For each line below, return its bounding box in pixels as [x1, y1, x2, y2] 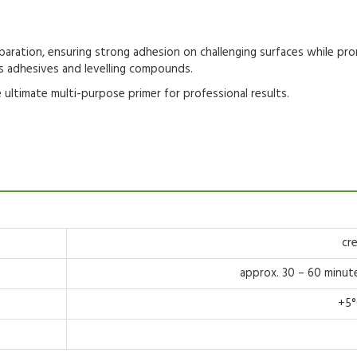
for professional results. [161, 84, 289, 104]
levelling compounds [84, 60, 190, 80]
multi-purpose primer [51, 84, 161, 104]
